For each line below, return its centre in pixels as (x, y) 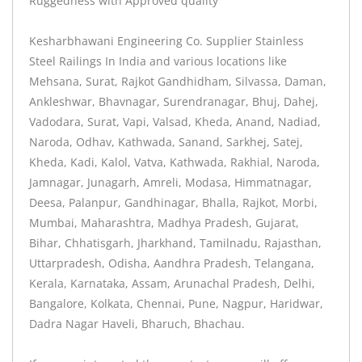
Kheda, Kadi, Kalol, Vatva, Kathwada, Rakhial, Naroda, (175, 162)
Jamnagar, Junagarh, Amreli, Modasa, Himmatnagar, (170, 183)
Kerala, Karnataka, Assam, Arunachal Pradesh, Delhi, (172, 284)
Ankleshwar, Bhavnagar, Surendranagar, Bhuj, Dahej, (174, 102)
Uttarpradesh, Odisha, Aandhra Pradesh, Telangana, (172, 263)
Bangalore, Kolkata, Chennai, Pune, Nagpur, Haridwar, (176, 304)
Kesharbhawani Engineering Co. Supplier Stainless (166, 41)
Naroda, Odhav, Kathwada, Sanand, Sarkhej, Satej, (166, 142)
